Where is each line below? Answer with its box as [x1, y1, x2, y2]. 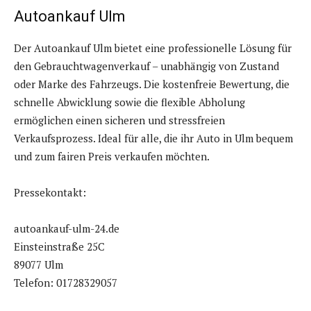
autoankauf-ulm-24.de [14, 221, 119, 236]
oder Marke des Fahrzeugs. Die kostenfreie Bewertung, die [14, 77, 289, 92]
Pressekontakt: [14, 185, 86, 200]
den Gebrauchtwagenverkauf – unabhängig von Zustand [14, 59, 279, 74]
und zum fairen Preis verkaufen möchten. [14, 149, 210, 164]
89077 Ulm [14, 258, 63, 272]
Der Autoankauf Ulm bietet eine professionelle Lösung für [14, 41, 292, 56]
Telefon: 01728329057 [14, 276, 117, 290]
